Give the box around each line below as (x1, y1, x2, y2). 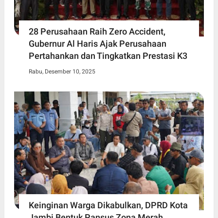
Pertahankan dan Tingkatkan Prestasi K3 (28, 51, 187, 61)
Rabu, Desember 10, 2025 (28, 68, 95, 75)
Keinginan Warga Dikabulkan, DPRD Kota (28, 200, 188, 210)
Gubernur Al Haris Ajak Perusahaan (28, 38, 166, 49)
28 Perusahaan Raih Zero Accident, (28, 26, 165, 37)
